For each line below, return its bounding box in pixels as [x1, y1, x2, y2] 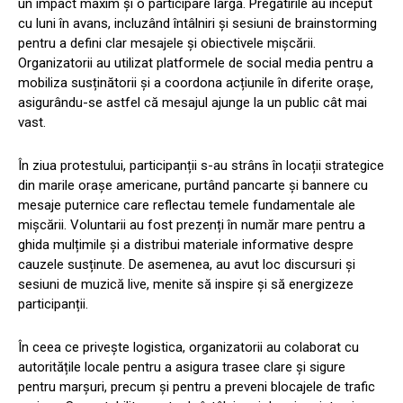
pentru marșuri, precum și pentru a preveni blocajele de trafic [18, 379, 375, 396]
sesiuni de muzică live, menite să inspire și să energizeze [18, 276, 354, 293]
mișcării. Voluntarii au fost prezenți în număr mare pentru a [18, 217, 365, 234]
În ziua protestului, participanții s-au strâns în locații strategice [18, 157, 384, 175]
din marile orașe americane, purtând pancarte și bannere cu [18, 177, 368, 194]
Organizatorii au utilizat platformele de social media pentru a [18, 55, 373, 72]
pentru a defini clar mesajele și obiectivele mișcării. [18, 35, 316, 52]
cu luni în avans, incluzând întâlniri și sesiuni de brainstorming [18, 15, 377, 32]
